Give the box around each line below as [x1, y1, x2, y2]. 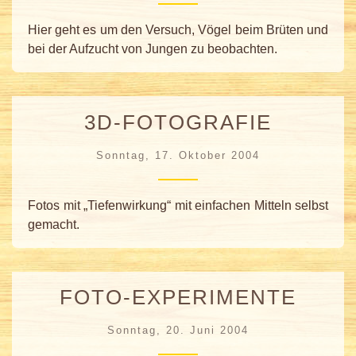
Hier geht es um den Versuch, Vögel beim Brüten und [28, 22, 328, 37]
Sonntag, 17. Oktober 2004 [96, 149, 260, 161]
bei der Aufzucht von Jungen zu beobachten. [28, 41, 277, 56]
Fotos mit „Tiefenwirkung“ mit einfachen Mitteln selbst [28, 198, 328, 212]
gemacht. [28, 217, 79, 231]
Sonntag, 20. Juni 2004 [107, 324, 249, 337]
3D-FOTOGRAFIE [84, 110, 272, 133]
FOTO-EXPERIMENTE [60, 286, 296, 309]
